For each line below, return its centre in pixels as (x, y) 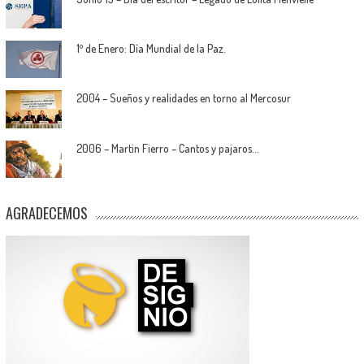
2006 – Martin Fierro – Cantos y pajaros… (167, 148)
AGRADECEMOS (46, 213)
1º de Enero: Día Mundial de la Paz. (151, 48)
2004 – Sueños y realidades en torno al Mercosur (183, 98)
